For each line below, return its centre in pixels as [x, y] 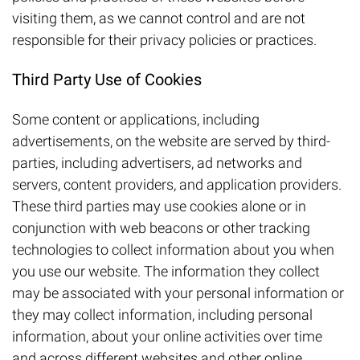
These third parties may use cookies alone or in [159, 207]
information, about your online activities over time [167, 337]
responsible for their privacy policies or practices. [164, 40]
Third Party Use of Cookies [107, 80]
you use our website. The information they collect [166, 272]
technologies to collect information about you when [173, 250]
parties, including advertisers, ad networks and [157, 163]
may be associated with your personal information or [178, 293]
